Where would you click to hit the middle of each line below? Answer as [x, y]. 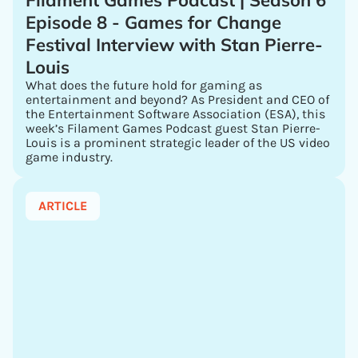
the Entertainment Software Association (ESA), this [175, 114]
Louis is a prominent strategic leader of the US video [178, 143]
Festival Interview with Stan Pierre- [174, 45]
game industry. [69, 157]
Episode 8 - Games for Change [153, 22]
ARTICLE [63, 206]
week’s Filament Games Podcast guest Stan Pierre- [173, 128]
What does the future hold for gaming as [144, 85]
